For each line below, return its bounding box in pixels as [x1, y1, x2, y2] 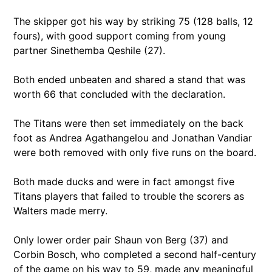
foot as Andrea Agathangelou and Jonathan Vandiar [13, 131, 252, 144]
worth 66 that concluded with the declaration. [13, 87, 225, 100]
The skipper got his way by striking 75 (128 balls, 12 [13, 15, 253, 27]
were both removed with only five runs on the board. [13, 146, 256, 158]
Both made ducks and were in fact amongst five [13, 175, 234, 188]
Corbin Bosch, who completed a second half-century [13, 248, 256, 260]
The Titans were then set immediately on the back [13, 117, 243, 129]
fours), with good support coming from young [13, 29, 226, 42]
